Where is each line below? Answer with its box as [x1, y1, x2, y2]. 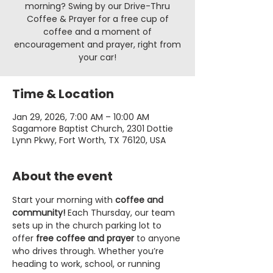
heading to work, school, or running [12, 258, 163, 270]
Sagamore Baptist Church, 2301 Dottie [12, 122, 173, 135]
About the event [12, 168, 113, 185]
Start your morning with [12, 194, 115, 206]
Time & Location [12, 85, 114, 102]
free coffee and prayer [36, 232, 134, 244]
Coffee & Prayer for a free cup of [26, 13, 169, 25]
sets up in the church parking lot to [12, 219, 164, 232]
